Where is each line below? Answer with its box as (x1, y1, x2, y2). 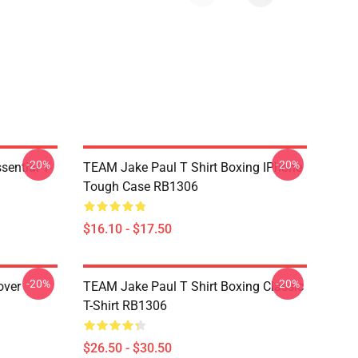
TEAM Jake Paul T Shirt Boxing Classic (83, 279, 304, 294)
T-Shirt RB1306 (83, 298, 167, 313)
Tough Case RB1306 (83, 179, 198, 194)
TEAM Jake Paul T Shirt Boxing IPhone (83, 160, 302, 175)
